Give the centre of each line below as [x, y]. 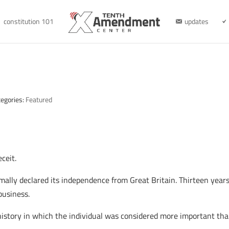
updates [196, 21]
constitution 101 [28, 21]
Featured [39, 99]
